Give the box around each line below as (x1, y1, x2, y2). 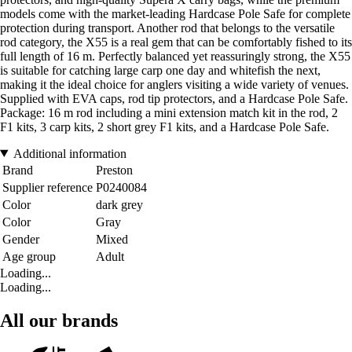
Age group (2, 249, 56, 263)
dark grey (96, 197, 143, 211)
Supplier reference (2, 180, 93, 194)
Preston (96, 163, 133, 177)
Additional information (13, 146, 126, 160)
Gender (2, 232, 39, 246)
